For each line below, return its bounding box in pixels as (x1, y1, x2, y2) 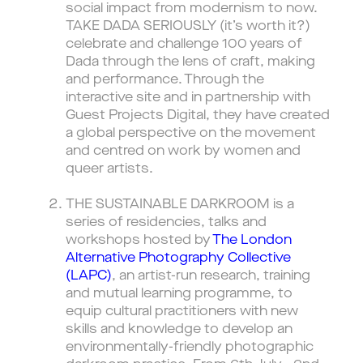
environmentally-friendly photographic (66, 341, 314, 354)
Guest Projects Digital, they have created (66, 109, 330, 122)
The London (212, 234, 292, 247)
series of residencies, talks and (66, 216, 267, 229)
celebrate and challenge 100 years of (66, 38, 302, 51)
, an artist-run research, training (112, 270, 310, 283)
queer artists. (66, 163, 153, 176)
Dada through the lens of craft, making (66, 56, 315, 69)
